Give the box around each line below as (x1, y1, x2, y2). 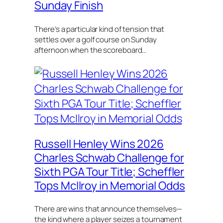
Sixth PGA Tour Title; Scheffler (34, 163, 185, 179)
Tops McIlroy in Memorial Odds (34, 177, 185, 193)
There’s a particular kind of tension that (34, 23, 165, 34)
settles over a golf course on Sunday (34, 34, 157, 45)
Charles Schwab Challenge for (34, 149, 184, 165)
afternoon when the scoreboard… (34, 44, 147, 55)
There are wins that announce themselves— (34, 203, 183, 214)
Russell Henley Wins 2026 (34, 135, 164, 151)
